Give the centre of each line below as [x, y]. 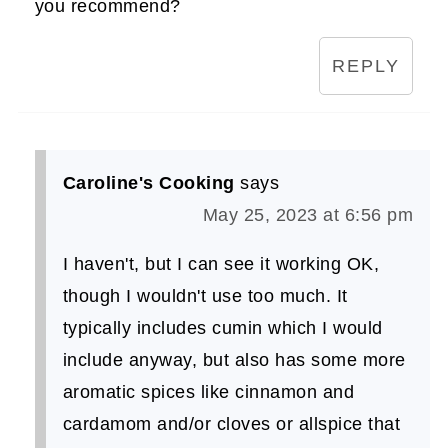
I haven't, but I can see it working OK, [221, 264]
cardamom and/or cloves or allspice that [231, 424]
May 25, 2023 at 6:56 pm [308, 215]
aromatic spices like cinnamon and [208, 392]
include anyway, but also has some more [234, 360]
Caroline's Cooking [148, 183]
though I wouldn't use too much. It [205, 296]
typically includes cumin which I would [222, 328]
